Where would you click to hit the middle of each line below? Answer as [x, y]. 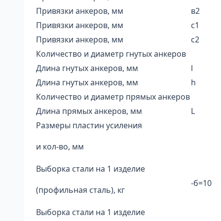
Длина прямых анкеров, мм [89, 111]
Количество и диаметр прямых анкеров [113, 97]
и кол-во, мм [60, 147]
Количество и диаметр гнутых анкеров [111, 54]
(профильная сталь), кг [80, 190]
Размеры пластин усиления [89, 125]
